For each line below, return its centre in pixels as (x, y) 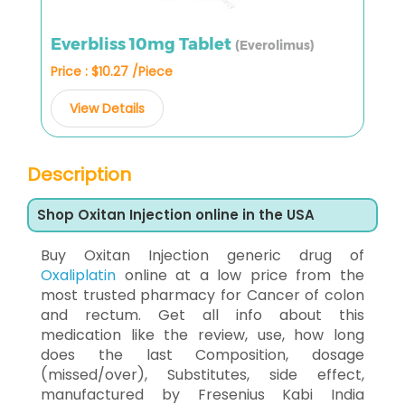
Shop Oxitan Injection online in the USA (176, 214)
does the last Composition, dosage (202, 354)
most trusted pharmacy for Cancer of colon (202, 295)
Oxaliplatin (78, 275)
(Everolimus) (275, 45)
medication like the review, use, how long (202, 334)
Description (79, 174)
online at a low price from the (240, 275)
